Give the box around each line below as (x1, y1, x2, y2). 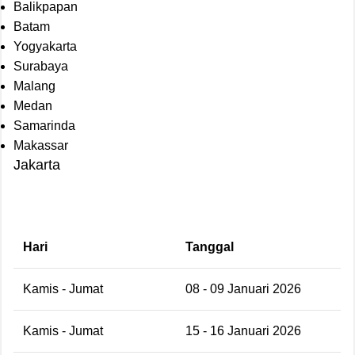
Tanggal (185, 239, 234, 254)
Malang (13, 78, 55, 93)
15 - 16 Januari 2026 (185, 323, 301, 338)
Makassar (13, 138, 68, 152)
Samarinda (13, 118, 75, 132)
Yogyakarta (13, 39, 77, 53)
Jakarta (13, 156, 60, 173)
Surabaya (13, 59, 68, 73)
